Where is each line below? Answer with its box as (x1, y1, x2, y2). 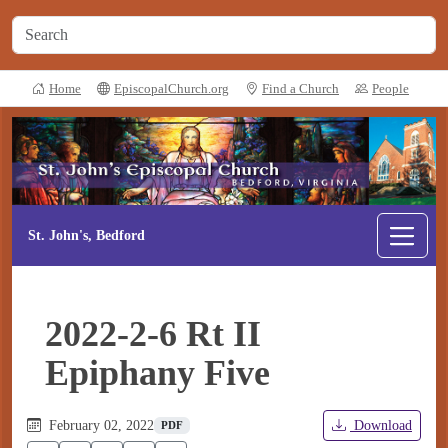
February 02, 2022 (45, 418, 154, 434)
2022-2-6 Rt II (45, 314, 261, 355)
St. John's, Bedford (28, 227, 145, 243)
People (372, 81, 409, 96)
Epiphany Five (45, 353, 270, 394)
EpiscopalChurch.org (114, 81, 229, 96)
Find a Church (262, 81, 339, 96)
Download (350, 418, 412, 434)
